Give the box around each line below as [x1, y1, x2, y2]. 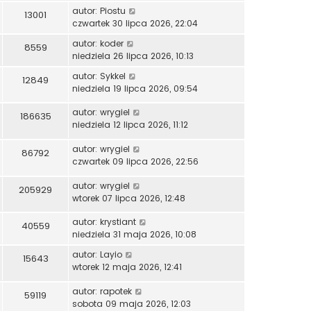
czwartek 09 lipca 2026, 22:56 [72, 155, 199, 168]
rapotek [100, 285, 132, 298]
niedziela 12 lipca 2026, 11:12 [72, 119, 188, 131]
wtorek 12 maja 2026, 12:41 [72, 261, 182, 274]
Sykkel [100, 69, 126, 82]
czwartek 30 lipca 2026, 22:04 [72, 17, 198, 29]
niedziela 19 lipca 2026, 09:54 [72, 82, 198, 94]
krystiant [100, 216, 136, 228]
